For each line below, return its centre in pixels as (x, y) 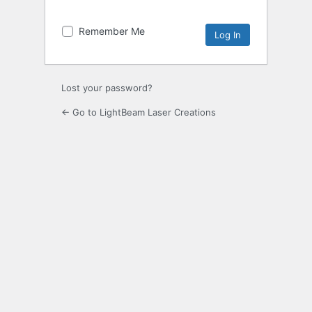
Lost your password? (107, 88)
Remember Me (112, 31)
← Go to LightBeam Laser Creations (139, 112)
